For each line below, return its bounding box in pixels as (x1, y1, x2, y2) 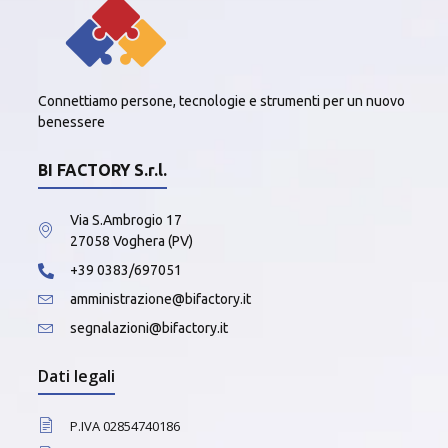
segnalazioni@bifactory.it (70, 320, 228, 337)
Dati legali (38, 365, 115, 388)
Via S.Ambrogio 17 (70, 212, 182, 229)
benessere (38, 114, 105, 131)
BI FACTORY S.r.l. (38, 161, 167, 180)
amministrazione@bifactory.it (70, 291, 251, 308)
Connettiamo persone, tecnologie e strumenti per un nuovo (38, 93, 405, 110)
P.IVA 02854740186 (70, 417, 180, 436)
